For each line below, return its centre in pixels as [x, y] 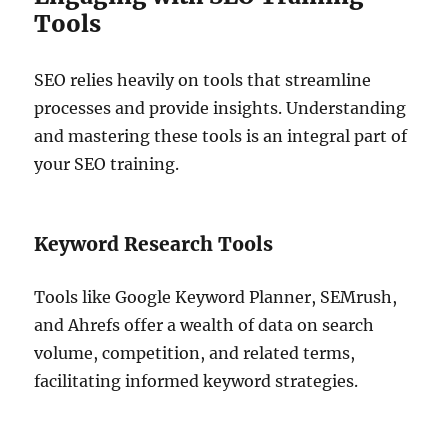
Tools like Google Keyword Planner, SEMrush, [216, 296]
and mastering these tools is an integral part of [221, 135]
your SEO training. [107, 163]
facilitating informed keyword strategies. [196, 380]
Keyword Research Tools [154, 243]
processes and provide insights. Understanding [220, 107]
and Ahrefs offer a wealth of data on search [204, 324]
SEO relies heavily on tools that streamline [203, 79]
